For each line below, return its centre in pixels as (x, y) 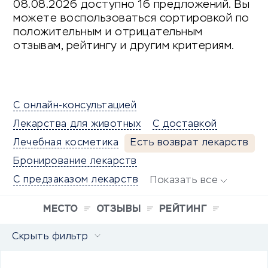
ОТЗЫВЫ (118, 209)
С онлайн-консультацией (75, 106)
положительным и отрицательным (108, 32)
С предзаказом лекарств (76, 180)
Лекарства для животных (77, 124)
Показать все (184, 180)
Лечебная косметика (66, 143)
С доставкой (185, 124)
